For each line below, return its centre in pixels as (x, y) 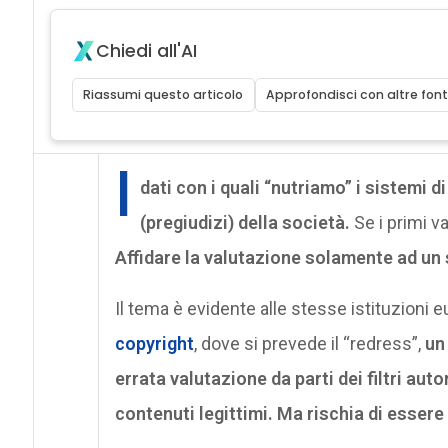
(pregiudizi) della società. (244, 222)
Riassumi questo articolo (163, 94)
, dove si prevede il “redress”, (309, 343)
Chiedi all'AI (146, 50)
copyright (154, 343)
